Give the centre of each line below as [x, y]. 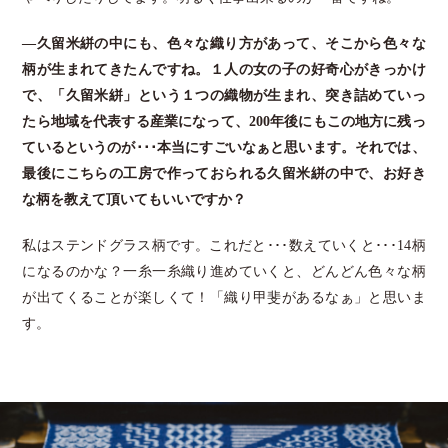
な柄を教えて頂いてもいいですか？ [134, 199]
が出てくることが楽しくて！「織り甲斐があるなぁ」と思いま [224, 297]
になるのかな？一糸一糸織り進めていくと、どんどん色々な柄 [224, 271]
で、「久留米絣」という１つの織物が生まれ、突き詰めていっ [224, 95]
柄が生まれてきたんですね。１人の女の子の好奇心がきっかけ [224, 69]
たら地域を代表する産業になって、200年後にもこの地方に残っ [224, 121]
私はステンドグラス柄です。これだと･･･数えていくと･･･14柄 [224, 245]
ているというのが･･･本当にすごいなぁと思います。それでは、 [224, 147]
